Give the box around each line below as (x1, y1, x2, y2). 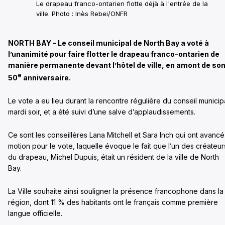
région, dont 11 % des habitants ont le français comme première (8, 197, 218, 206)
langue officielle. (8, 208, 62, 217)
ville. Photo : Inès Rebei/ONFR (36, 9, 128, 18)
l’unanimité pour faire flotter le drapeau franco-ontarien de (8, 49, 219, 58)
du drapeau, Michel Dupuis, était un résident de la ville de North (8, 152, 219, 161)
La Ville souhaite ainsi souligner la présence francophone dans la (8, 186, 223, 195)
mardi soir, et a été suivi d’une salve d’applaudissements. (8, 107, 195, 116)
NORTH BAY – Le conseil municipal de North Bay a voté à (8, 38, 209, 47)
